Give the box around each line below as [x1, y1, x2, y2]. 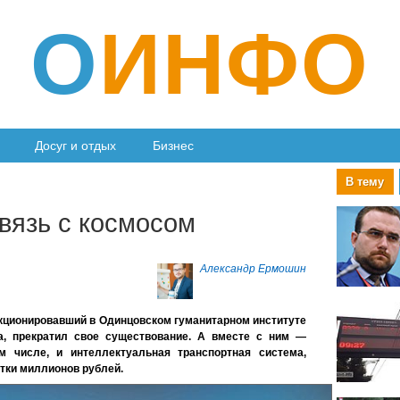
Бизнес [153, 138, 195, 154]
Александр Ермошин [199, 262, 306, 275]
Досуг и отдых [35, 138, 117, 154]
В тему [346, 175, 385, 189]
